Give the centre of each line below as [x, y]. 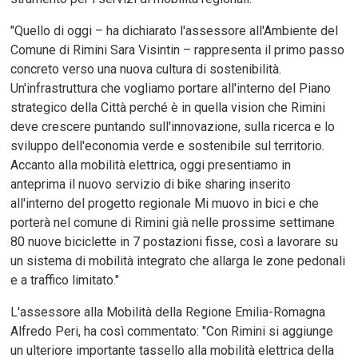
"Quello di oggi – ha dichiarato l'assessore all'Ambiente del [175, 31]
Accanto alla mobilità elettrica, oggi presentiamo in [151, 165]
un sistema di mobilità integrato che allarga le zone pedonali [178, 261]
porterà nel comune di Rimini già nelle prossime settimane [173, 223]
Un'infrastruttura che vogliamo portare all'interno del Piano [171, 89]
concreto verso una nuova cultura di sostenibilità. [146, 70]
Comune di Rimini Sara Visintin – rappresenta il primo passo [178, 50]
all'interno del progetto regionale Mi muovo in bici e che [165, 204]
